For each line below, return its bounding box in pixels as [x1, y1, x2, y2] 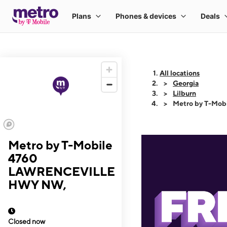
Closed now [8, 217, 45, 225]
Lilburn [173, 89, 196, 97]
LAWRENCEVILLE [8, 164, 115, 178]
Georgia [173, 79, 199, 87]
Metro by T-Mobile [8, 138, 112, 152]
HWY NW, [8, 177, 66, 192]
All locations [160, 69, 200, 77]
